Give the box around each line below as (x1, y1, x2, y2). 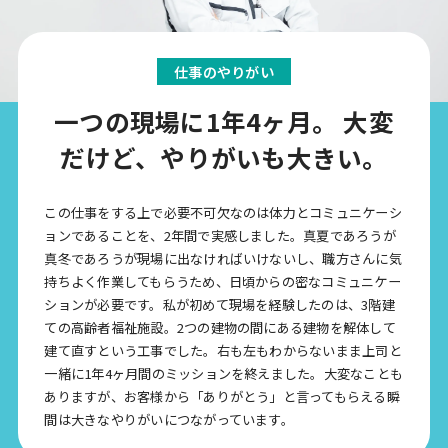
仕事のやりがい (174, 61, 274, 82)
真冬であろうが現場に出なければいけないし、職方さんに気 (44, 249, 402, 269)
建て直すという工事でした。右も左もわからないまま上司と (44, 341, 402, 361)
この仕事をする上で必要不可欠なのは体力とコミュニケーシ (44, 203, 402, 223)
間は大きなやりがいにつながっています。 (44, 410, 294, 430)
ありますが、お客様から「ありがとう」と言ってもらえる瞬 (44, 387, 400, 407)
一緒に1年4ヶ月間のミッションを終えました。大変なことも (44, 364, 404, 384)
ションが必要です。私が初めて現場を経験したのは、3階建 (44, 295, 395, 315)
